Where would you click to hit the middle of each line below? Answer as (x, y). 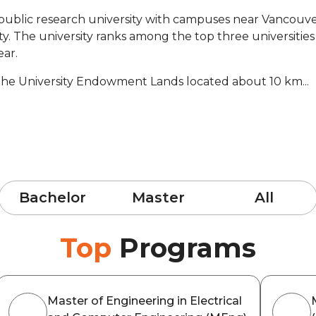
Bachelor (52, 197)
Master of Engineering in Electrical (144, 301)
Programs (188, 248)
